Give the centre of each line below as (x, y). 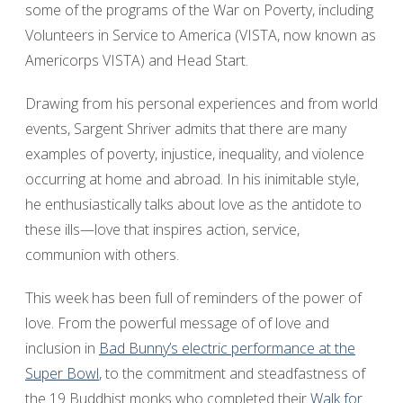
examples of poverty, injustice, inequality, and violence (195, 154)
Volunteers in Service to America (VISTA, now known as (201, 35)
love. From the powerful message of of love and (177, 323)
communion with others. (102, 255)
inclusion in (62, 348)
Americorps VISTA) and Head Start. (137, 60)
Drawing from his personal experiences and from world (201, 103)
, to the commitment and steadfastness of (232, 373)
